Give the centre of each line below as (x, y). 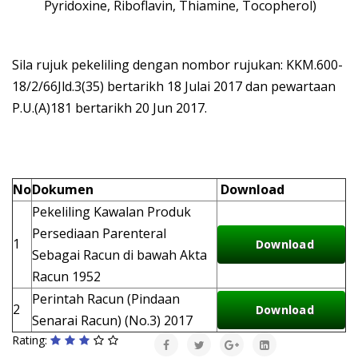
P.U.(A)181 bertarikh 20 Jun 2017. (109, 108)
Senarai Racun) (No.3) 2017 (112, 321)
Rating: (31, 340)
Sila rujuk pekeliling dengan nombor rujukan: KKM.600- (177, 65)
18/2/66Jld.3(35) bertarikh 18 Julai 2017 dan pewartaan (174, 87)
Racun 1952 (66, 277)
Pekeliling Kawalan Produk (111, 212)
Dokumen (63, 190)
